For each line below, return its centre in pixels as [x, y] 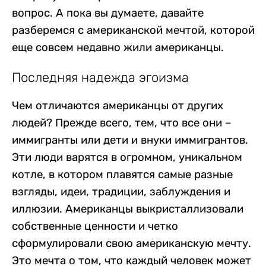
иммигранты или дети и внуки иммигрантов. [132, 140]
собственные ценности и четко [95, 226]
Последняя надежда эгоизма [100, 77]
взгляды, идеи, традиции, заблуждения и [121, 192]
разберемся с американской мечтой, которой [133, 30]
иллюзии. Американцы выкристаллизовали [128, 209]
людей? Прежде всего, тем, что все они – [122, 123]
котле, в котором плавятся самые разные [122, 175]
